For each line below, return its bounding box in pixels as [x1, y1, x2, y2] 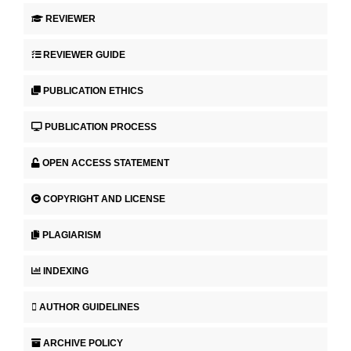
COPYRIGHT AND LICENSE [43, 193, 165, 204]
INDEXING [43, 265, 89, 277]
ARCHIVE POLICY [43, 337, 123, 349]
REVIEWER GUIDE [43, 49, 125, 61]
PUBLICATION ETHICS [43, 85, 143, 97]
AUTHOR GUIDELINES [39, 301, 139, 313]
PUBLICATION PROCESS [45, 121, 157, 133]
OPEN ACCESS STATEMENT [42, 157, 169, 169]
